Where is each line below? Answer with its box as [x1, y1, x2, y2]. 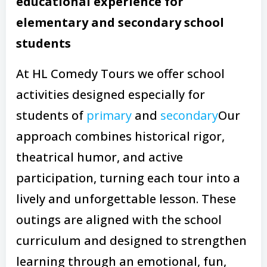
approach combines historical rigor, [16, 128, 225, 144]
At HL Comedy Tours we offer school [16, 65, 225, 82]
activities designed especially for [16, 86, 205, 103]
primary [86, 107, 132, 123]
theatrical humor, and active [16, 148, 183, 165]
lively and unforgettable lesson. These [16, 190, 236, 207]
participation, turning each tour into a [16, 169, 240, 186]
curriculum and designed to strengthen [16, 232, 247, 249]
